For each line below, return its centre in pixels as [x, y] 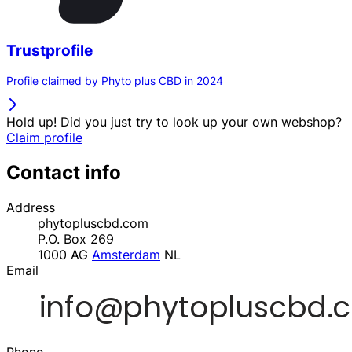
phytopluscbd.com [93, 224]
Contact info [64, 173]
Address [31, 208]
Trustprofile [49, 50]
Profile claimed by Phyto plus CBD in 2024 [115, 81]
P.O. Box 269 [76, 239]
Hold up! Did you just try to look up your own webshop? [174, 122]
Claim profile [44, 138]
